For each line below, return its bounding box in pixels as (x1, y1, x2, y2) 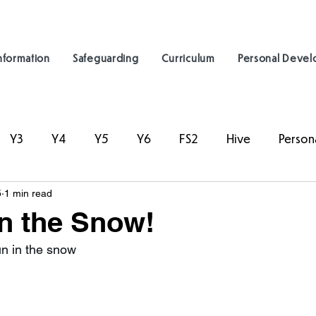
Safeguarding (73, 51, 139, 64)
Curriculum (161, 51, 215, 64)
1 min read (4, 187, 52, 199)
